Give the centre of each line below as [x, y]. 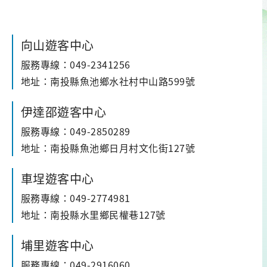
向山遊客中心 [57, 45]
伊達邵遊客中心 [63, 112]
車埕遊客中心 [57, 179]
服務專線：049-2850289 [75, 131]
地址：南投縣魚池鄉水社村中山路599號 [108, 81]
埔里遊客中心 [57, 246]
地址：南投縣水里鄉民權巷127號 [93, 215]
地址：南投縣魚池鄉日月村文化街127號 [108, 148]
